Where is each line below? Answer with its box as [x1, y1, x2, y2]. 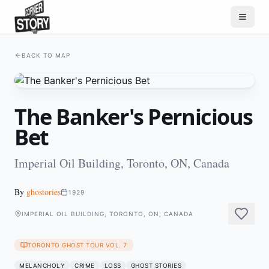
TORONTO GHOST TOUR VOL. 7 [28, 241, 127, 249]
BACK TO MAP [22, 52, 70, 59]
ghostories [26, 186, 61, 198]
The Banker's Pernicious [14, 102, 253, 131]
